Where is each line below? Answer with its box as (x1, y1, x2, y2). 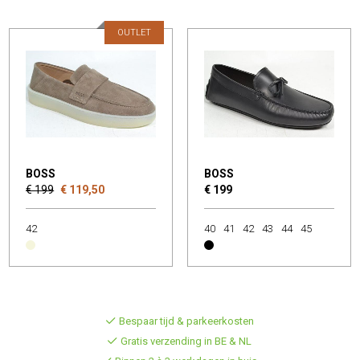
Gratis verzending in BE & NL (121, 335, 252, 348)
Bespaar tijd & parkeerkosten (118, 315, 254, 328)
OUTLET (117, 27, 152, 39)
